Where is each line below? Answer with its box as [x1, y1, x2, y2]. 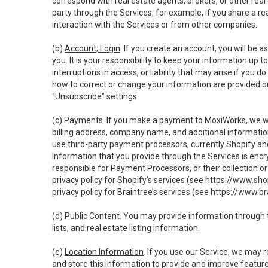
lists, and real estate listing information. [52, 223, 200, 233]
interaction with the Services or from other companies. [52, 20, 257, 29]
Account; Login [65, 44, 120, 53]
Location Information [65, 247, 144, 257]
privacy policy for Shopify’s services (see [52, 175, 205, 185]
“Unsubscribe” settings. [52, 92, 139, 101]
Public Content [65, 211, 120, 221]
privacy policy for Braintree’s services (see [52, 187, 211, 197]
